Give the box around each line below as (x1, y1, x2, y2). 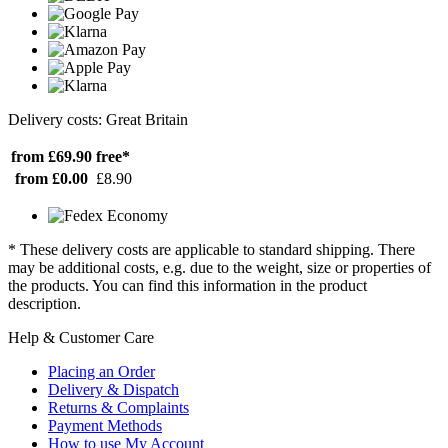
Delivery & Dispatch (48, 381, 179, 399)
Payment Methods (48, 417, 162, 435)
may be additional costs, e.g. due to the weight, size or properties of (8, 259, 431, 277)
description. (8, 295, 81, 313)
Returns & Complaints (48, 399, 189, 417)
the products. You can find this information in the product (8, 277, 367, 295)
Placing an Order (48, 363, 155, 381)
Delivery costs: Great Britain (8, 111, 188, 129)
